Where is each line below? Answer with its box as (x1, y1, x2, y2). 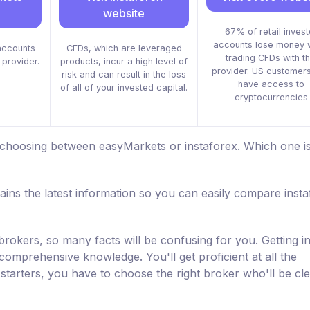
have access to (238, 79, 304, 90)
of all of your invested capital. (60, 82, 188, 93)
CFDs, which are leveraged (66, 43, 182, 54)
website (103, 6, 145, 21)
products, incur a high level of (60, 56, 188, 67)
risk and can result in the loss (62, 69, 186, 80)
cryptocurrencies (235, 92, 308, 103)
